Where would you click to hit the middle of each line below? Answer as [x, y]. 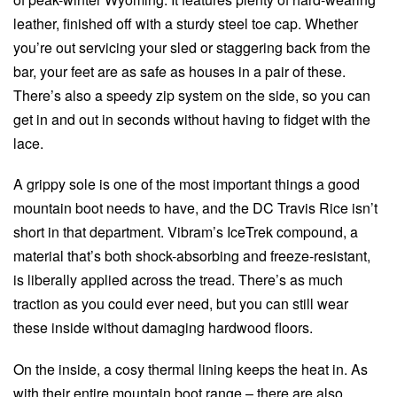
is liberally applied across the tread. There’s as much [178, 280]
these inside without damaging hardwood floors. [163, 328]
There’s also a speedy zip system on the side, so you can [192, 96]
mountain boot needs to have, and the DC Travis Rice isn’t [195, 208]
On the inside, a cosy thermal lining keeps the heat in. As [191, 369]
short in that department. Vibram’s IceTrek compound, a [186, 232]
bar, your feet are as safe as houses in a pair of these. [179, 72]
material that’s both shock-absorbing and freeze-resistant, [192, 256]
